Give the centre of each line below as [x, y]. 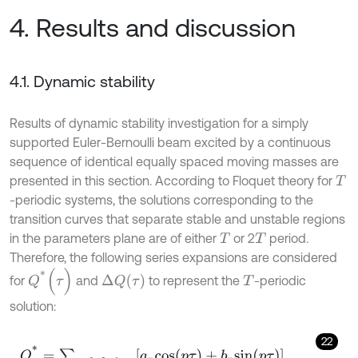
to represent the [195, 280]
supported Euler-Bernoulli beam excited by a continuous [170, 142]
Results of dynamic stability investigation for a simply [159, 123]
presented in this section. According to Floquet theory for [173, 180]
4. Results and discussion [153, 27]
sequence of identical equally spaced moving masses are [174, 161]
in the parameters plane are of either [115, 238]
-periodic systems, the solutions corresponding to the [161, 199]
